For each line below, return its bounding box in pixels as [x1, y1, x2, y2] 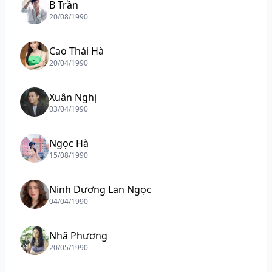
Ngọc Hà [49, 137, 89, 150]
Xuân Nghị [49, 90, 97, 104]
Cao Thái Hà [49, 44, 104, 58]
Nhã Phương [49, 229, 107, 242]
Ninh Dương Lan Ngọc [49, 183, 151, 196]
